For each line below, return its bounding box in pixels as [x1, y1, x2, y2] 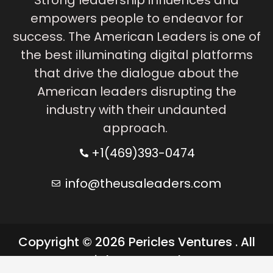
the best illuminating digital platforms [20, 46, 253, 63]
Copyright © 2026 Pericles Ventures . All [18, 233, 255, 250]
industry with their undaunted [46, 101, 227, 118]
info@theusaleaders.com [65, 174, 222, 192]
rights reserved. [90, 251, 183, 269]
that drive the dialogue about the [34, 64, 239, 82]
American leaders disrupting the [37, 82, 236, 100]
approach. [102, 119, 171, 136]
